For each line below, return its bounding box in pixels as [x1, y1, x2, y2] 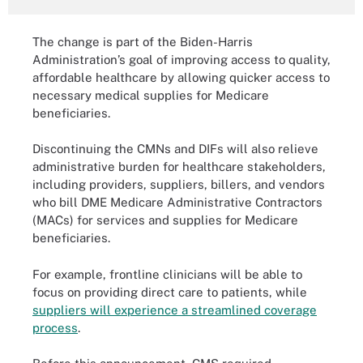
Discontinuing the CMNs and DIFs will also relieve [32, 142, 318, 156]
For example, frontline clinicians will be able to [32, 267, 302, 281]
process [32, 320, 78, 335]
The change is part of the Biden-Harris [32, 34, 253, 49]
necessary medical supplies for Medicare [32, 88, 269, 102]
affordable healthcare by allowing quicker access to [32, 70, 330, 84]
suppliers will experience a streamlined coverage [32, 302, 317, 317]
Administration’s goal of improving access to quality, [32, 52, 331, 66]
